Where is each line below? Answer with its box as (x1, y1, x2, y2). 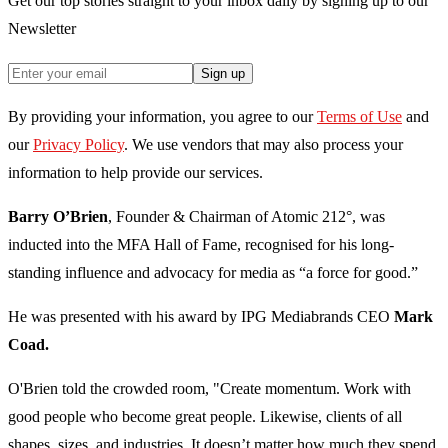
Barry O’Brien (8, 208, 108, 226)
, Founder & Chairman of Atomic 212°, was (108, 208, 385, 226)
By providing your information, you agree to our (8, 108, 313, 126)
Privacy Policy (33, 136, 124, 154)
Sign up (201, 66, 245, 82)
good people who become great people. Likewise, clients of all (8, 408, 402, 426)
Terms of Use (317, 108, 402, 126)
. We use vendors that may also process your (124, 136, 403, 154)
